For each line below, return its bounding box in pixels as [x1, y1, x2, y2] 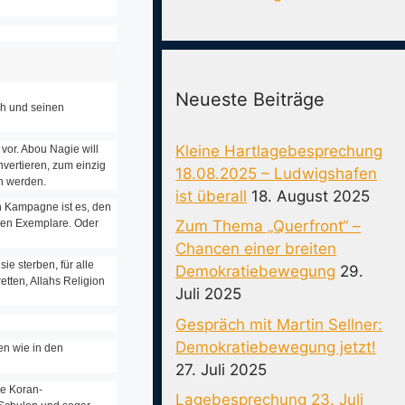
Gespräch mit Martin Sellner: [175, 315, 383, 334]
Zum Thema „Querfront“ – [175, 217, 362, 235]
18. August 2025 [251, 186, 371, 205]
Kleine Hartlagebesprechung [175, 141, 383, 160]
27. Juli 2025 [175, 360, 268, 379]
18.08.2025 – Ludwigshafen [175, 164, 378, 183]
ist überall [175, 186, 248, 205]
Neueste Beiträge [175, 88, 325, 110]
